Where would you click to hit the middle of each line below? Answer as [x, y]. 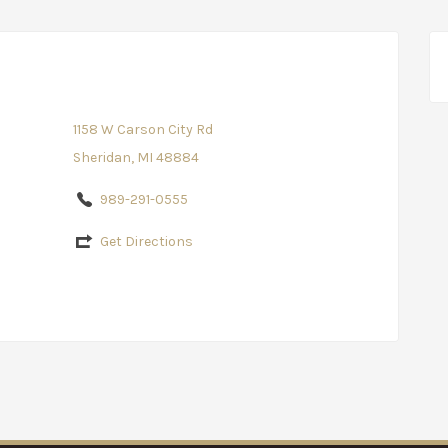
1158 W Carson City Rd [142, 129]
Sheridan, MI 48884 [135, 157]
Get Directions [146, 241]
